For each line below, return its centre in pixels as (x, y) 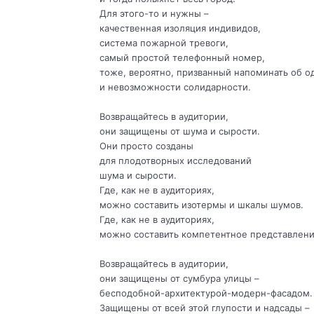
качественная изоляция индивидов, (180, 28)
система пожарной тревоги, (164, 43)
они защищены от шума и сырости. (179, 131)
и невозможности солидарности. (175, 87)
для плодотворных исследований (175, 161)
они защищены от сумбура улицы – (179, 279)
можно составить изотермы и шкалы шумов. (201, 205)
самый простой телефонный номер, (182, 58)
